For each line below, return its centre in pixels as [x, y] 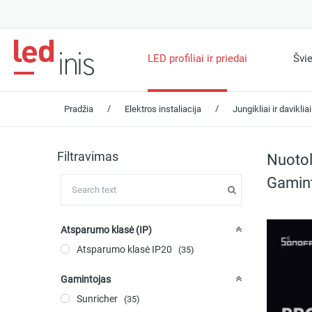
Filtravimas [88, 157]
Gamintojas [86, 279]
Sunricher [97, 299]
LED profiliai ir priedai [197, 58]
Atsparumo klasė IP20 [124, 250]
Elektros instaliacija [163, 109]
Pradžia [79, 109]
